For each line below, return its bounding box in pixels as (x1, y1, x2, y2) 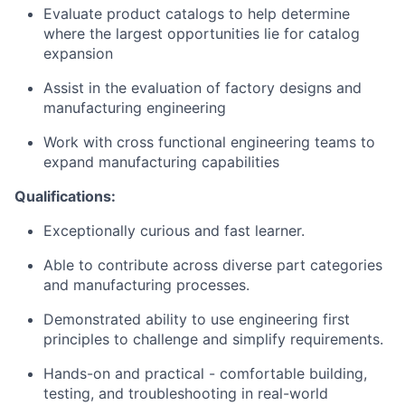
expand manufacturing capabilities (43, 153, 279, 171)
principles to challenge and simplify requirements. (43, 330, 383, 348)
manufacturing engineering (43, 99, 226, 117)
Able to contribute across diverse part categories (43, 256, 382, 274)
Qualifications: (14, 187, 116, 205)
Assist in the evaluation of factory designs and (43, 79, 362, 97)
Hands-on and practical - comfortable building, (43, 364, 367, 382)
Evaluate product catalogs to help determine (43, 5, 350, 23)
